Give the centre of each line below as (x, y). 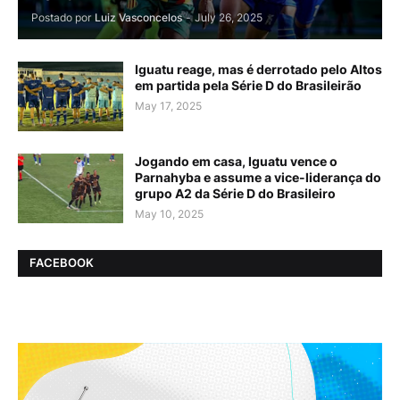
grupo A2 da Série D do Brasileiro (235, 193)
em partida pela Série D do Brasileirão (248, 85)
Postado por (61, 17)
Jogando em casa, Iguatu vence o (236, 161)
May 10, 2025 (169, 213)
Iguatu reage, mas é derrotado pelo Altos (258, 69)
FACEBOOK (62, 263)
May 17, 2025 (168, 105)
